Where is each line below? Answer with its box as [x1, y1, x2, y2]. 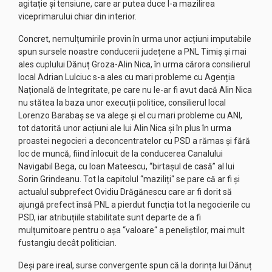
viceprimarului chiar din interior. [18, 12, 137, 21]
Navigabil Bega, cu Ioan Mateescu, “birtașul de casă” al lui [18, 161, 234, 171]
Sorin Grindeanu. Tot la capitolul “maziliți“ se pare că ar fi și [18, 174, 240, 184]
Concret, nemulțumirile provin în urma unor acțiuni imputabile [18, 34, 251, 44]
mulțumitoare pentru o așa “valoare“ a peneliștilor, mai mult [18, 225, 245, 235]
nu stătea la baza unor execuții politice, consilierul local [18, 98, 226, 107]
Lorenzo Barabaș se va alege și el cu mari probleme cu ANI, [18, 110, 242, 120]
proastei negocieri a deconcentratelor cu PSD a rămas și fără [18, 136, 250, 146]
